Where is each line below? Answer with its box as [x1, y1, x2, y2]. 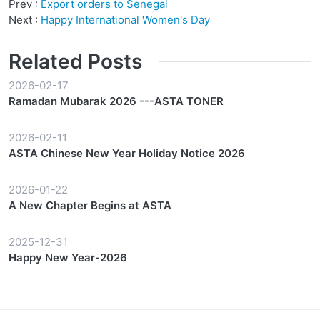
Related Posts [9, 49, 142, 74]
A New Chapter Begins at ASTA [9, 199, 171, 213]
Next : [9, 13, 41, 27]
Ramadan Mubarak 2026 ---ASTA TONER [9, 94, 224, 109]
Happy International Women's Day [41, 13, 210, 27]
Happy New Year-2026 [9, 251, 127, 265]
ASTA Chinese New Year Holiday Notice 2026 [9, 146, 245, 161]
